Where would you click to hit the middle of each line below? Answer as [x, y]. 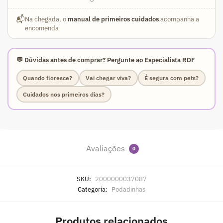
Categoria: [93, 190]
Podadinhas [128, 190]
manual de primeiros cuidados [113, 19]
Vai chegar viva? [108, 78]
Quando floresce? [48, 78]
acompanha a [179, 19]
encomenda [42, 28]
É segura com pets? [171, 78]
